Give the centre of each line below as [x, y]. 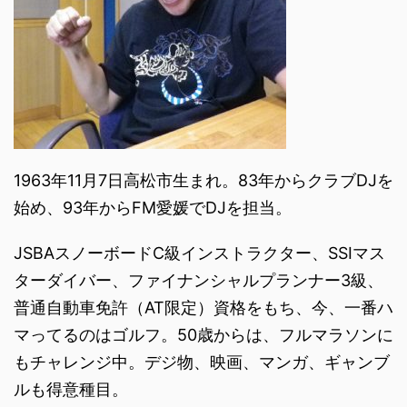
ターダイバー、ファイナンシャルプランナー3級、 [199, 280]
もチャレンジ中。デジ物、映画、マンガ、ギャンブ [202, 362]
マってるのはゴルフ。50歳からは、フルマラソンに [203, 334]
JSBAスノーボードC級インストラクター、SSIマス [199, 253]
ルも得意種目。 [71, 389]
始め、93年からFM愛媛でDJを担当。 [153, 207]
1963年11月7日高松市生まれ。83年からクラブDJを [203, 180]
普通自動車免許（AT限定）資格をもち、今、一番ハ [203, 307]
